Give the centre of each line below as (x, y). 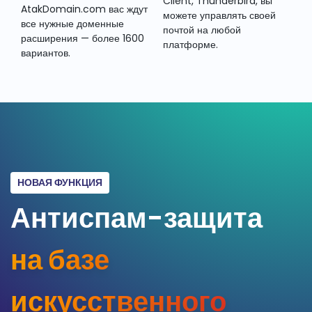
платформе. (190, 45)
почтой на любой (202, 30)
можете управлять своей (219, 16)
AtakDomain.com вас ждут (84, 9)
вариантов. (46, 53)
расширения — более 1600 (83, 39)
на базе (60, 260)
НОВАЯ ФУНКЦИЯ (60, 183)
